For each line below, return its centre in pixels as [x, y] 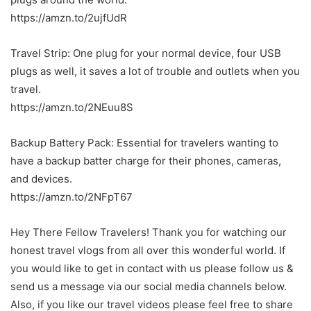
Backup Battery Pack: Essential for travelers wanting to [144, 143]
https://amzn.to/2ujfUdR [69, 18]
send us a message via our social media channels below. [149, 287]
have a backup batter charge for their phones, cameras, [146, 161]
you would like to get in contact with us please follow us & [152, 269]
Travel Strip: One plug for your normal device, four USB [146, 53]
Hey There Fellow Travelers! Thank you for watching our [149, 233]
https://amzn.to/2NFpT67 [72, 197]
